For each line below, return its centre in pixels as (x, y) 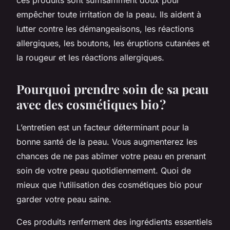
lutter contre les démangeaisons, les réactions (105, 28)
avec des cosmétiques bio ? (91, 104)
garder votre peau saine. (65, 199)
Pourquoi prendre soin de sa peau (113, 89)
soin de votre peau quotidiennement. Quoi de (104, 170)
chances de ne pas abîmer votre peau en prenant (111, 156)
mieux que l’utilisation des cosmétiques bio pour (109, 185)
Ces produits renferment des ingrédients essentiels (114, 222)
